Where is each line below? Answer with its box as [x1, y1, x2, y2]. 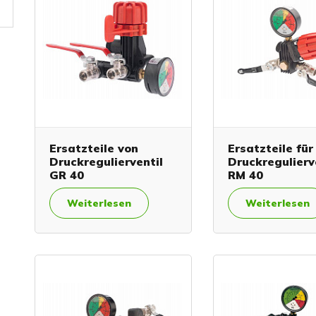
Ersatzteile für [228, 140, 314, 155]
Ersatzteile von [49, 140, 138, 155]
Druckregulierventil [49, 154, 163, 169]
